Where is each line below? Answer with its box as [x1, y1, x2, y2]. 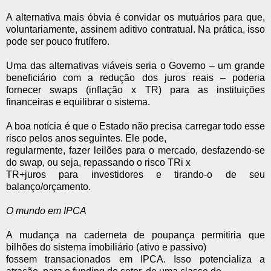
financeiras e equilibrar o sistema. [6, 96, 150, 107]
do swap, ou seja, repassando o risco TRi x [6, 157, 191, 168]
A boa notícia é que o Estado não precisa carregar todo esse [6, 120, 265, 131]
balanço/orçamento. [6, 181, 91, 192]
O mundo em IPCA [6, 205, 87, 216]
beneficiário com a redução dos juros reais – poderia [6, 72, 265, 83]
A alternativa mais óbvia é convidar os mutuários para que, [6, 11, 265, 22]
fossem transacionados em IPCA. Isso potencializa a [6, 253, 265, 264]
